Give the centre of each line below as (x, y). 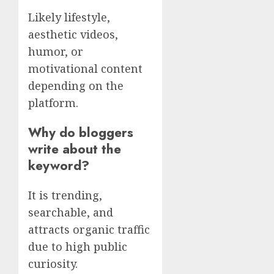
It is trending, (65, 195)
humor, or (56, 52)
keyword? (59, 166)
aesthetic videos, (73, 35)
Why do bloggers (81, 133)
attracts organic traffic (89, 230)
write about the (75, 149)
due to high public (78, 247)
